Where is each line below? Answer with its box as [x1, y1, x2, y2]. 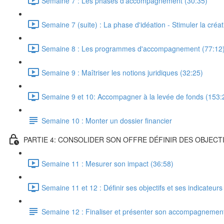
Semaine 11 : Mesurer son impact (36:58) [41, 158, 173, 168]
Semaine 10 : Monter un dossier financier [41, 115, 172, 125]
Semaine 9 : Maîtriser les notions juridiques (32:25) [41, 67, 203, 77]
